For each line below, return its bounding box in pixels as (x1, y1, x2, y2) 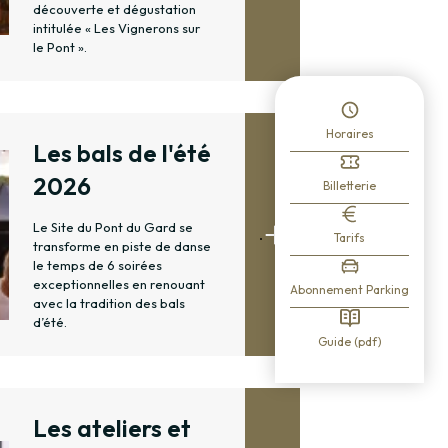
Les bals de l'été (33, 138, 211, 169)
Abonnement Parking (290, 282, 409, 298)
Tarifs (334, 230, 365, 246)
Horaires (325, 126, 374, 142)
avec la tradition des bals (33, 295, 185, 312)
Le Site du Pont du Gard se (33, 219, 193, 236)
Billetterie (323, 178, 376, 194)
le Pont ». (33, 39, 87, 56)
